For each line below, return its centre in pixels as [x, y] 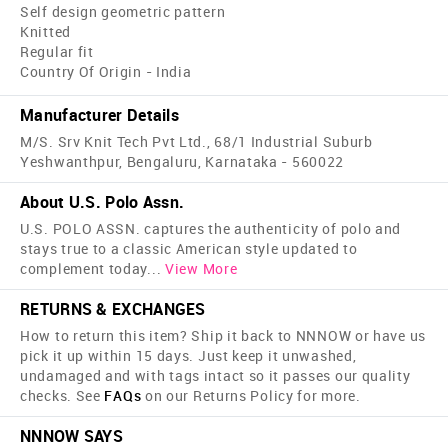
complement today [84, 269]
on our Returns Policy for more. [251, 396]
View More [201, 269]
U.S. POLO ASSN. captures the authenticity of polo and [211, 229]
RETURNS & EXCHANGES [113, 309]
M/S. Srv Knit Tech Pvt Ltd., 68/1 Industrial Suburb [196, 142]
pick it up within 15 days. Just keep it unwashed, [188, 356]
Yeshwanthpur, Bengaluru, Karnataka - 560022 [182, 162]
